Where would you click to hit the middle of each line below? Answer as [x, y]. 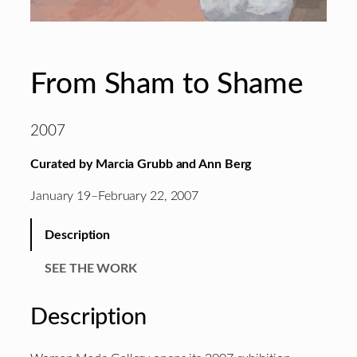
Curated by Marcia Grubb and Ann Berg [141, 164]
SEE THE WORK [91, 268]
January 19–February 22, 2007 [115, 196]
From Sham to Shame [167, 84]
